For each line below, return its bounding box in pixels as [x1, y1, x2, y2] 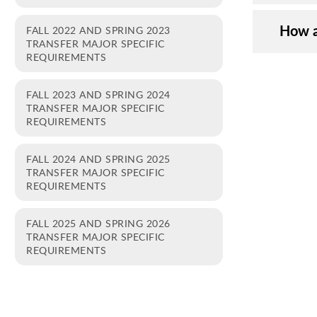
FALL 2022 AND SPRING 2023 [26, 23, 171, 37]
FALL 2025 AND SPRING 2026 [26, 216, 171, 230]
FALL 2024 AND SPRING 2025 [26, 151, 171, 166]
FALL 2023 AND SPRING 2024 [26, 87, 171, 101]
